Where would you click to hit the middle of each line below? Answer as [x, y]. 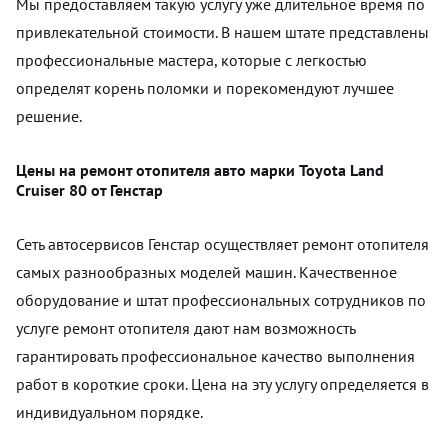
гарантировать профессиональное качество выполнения [215, 355]
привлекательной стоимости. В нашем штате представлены [222, 31]
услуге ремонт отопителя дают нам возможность [185, 327]
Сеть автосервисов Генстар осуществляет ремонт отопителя [222, 243]
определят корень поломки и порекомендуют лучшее [205, 87]
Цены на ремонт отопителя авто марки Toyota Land [200, 169]
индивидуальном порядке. [109, 411]
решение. [49, 115]
